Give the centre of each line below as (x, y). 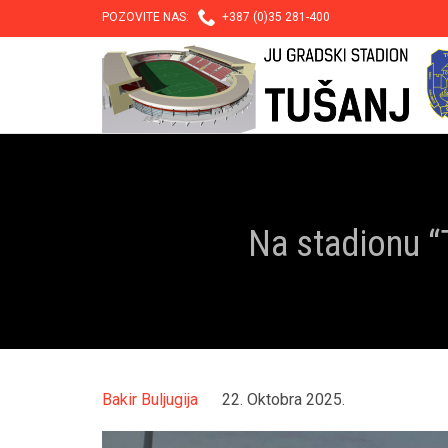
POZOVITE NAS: (150, 17)
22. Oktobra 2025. (283, 400)
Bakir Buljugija (150, 400)
